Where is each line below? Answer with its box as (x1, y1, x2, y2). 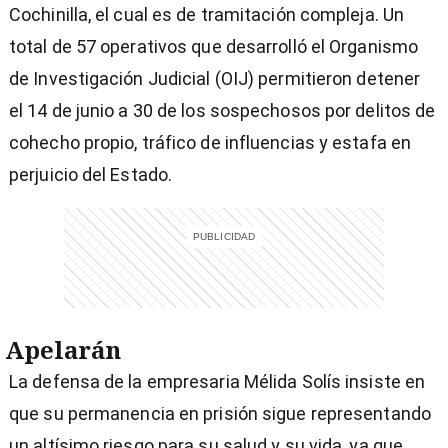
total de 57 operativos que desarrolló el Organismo (9, 36, 419, 58)
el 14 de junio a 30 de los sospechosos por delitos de (9, 100, 436, 122)
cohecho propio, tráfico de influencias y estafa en (9, 132, 412, 154)
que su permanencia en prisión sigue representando (9, 403, 431, 425)
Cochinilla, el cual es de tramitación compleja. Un (9, 4, 405, 26)
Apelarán (5, 333, 121, 367)
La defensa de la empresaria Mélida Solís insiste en (9, 371, 426, 393)
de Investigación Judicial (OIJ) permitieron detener (9, 68, 421, 90)
